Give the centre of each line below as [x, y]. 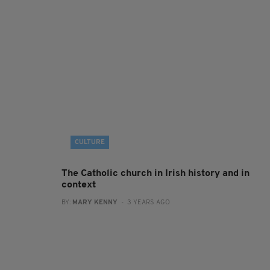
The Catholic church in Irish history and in [155, 174]
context [79, 185]
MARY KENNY [95, 203]
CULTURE [90, 143]
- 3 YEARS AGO [144, 203]
